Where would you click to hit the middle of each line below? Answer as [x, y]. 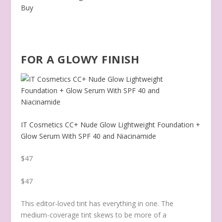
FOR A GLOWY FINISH [80, 59]
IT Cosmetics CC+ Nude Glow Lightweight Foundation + [111, 124]
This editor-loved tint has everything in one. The [97, 203]
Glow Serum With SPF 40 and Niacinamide [89, 136]
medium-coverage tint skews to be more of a [94, 215]
